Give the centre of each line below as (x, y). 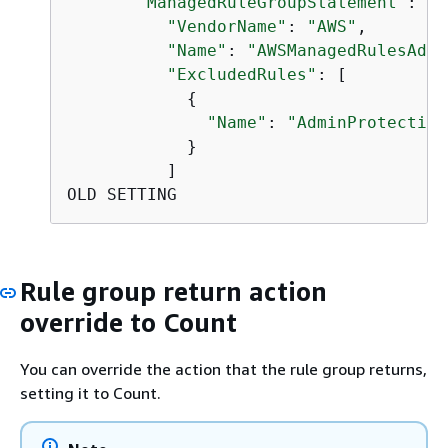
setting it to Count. (90, 393)
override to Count (128, 322)
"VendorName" (227, 26)
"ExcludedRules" (242, 74)
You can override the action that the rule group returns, (223, 369)
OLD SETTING (122, 194)
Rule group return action (173, 291)
